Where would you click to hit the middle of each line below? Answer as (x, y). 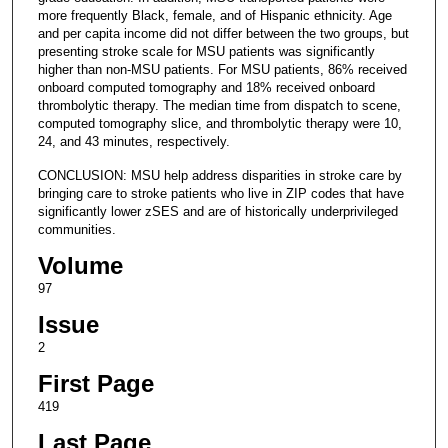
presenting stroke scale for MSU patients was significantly (206, 51)
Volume (80, 265)
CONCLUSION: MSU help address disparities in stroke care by (219, 175)
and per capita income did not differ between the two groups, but (223, 33)
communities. (76, 229)
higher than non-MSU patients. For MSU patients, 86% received (222, 69)
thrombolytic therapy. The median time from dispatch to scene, (219, 105)
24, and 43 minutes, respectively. (133, 141)
